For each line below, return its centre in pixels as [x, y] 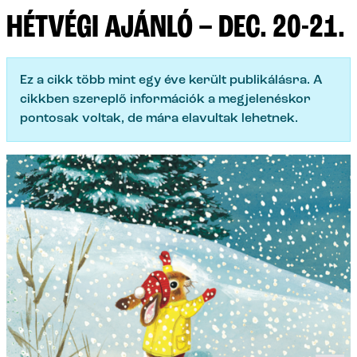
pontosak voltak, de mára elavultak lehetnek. [159, 119]
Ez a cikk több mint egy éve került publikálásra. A [171, 81]
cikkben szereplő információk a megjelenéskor [165, 100]
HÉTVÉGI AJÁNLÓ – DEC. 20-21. [176, 29]
